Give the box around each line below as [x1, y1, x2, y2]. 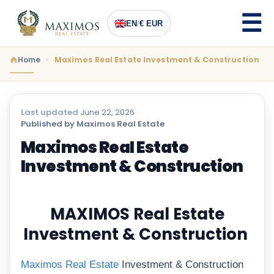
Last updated [21, 106, 78, 118]
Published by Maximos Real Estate [21, 118, 165, 130]
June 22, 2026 [78, 106, 135, 118]
